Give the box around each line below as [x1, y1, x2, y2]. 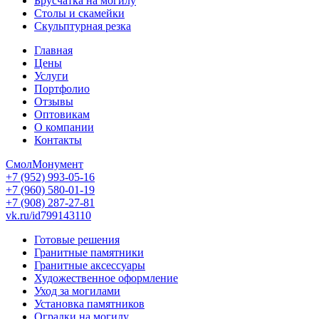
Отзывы [34, 95, 73, 108]
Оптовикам [34, 108, 90, 120]
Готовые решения [34, 234, 120, 246]
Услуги [34, 70, 68, 82]
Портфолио [34, 83, 90, 95]
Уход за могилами [34, 285, 120, 297]
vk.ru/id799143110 [6, 209, 91, 221]
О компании [34, 121, 94, 133]
